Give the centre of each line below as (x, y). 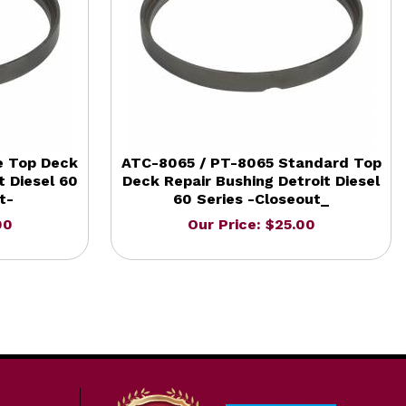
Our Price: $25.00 (251, 224)
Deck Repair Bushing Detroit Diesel (251, 180)
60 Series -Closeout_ (251, 198)
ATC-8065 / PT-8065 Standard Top (251, 162)
